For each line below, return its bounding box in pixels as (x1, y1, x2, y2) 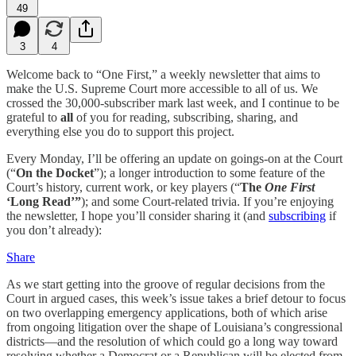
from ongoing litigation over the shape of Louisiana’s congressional (6, 319, 342, 334)
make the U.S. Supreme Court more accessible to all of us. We (6, 81, 318, 95)
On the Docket (16, 165, 94, 180)
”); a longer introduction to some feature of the (94, 165, 325, 180)
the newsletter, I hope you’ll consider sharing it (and (6, 208, 269, 222)
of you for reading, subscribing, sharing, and (73, 110, 298, 124)
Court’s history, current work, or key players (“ (6, 180, 240, 194)
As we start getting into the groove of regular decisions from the (6, 277, 325, 291)
